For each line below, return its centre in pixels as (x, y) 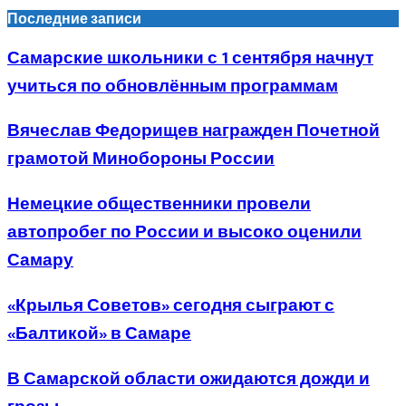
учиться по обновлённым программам (173, 86)
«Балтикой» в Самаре (99, 333)
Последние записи (74, 18)
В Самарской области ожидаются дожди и (188, 379)
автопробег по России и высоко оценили (184, 233)
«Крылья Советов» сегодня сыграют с (171, 305)
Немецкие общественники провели (159, 205)
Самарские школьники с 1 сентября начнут (190, 58)
